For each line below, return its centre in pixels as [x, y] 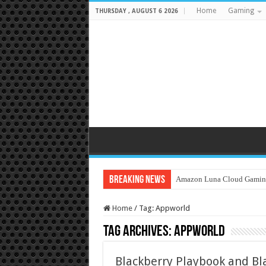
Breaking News [137, 180]
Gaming [241, 11]
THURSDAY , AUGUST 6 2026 [136, 11]
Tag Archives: [138, 232]
